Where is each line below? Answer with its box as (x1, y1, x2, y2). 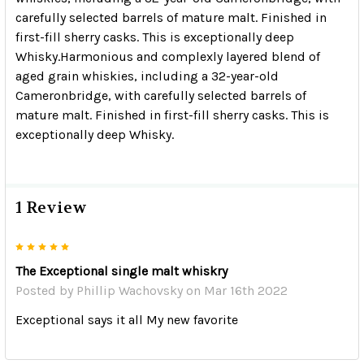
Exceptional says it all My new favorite (15, 312, 238, 328)
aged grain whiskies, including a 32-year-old (15, 68, 279, 84)
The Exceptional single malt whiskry (15, 263, 227, 279)
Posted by (15, 283, 76, 299)
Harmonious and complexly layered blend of (60, 49, 320, 65)
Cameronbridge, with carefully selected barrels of (15, 88, 306, 104)
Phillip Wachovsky (76, 283, 183, 299)
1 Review (15, 197, 87, 219)
